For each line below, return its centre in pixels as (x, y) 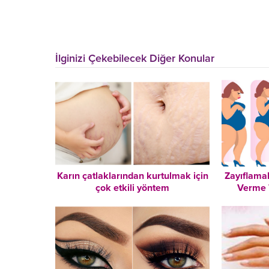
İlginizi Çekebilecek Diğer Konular (135, 59)
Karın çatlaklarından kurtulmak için (132, 176)
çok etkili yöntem (133, 188)
